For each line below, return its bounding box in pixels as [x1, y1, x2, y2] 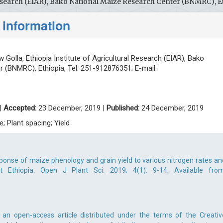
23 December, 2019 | [36, 104, 107, 112]
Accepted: [3, 104, 36, 112]
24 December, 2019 [139, 104, 204, 112]
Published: [107, 104, 139, 112]
